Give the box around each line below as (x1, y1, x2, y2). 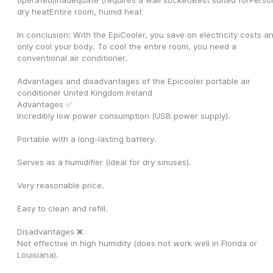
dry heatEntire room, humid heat (17, 7, 142, 17)
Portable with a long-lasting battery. (17, 134, 157, 144)
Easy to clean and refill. (17, 204, 108, 214)
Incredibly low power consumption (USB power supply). (17, 111, 230, 121)
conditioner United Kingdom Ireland (17, 88, 152, 98)
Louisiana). (17, 250, 58, 260)
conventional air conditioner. (17, 53, 127, 63)
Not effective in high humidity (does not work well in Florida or (17, 238, 257, 249)
